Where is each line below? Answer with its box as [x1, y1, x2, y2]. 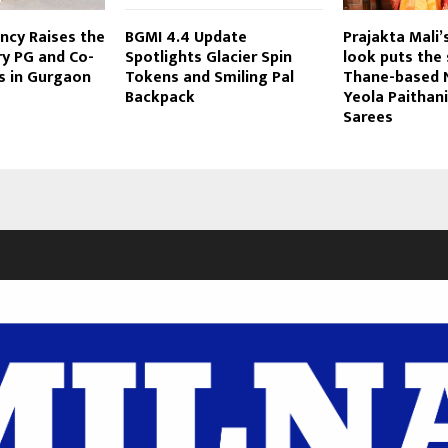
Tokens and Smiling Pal [124, 63, 294, 91]
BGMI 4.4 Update [124, 23, 247, 51]
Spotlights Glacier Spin [124, 43, 292, 71]
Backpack [124, 83, 195, 111]
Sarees [342, 103, 393, 131]
